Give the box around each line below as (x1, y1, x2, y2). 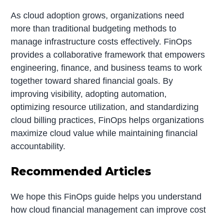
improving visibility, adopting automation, (11, 89, 167, 99)
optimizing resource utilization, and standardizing (11, 102, 199, 112)
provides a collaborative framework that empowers (11, 50, 205, 60)
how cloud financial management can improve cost (11, 205, 206, 215)
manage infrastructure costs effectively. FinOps (11, 37, 192, 47)
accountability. (11, 141, 66, 152)
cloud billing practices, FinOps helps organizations (11, 115, 204, 125)
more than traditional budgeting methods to (11, 24, 177, 34)
